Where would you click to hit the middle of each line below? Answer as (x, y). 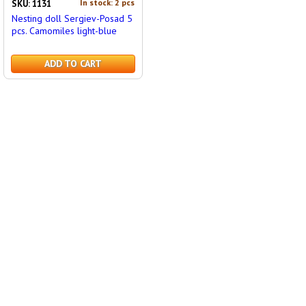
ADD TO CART (73, 64)
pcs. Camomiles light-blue (64, 31)
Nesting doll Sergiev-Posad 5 (72, 18)
